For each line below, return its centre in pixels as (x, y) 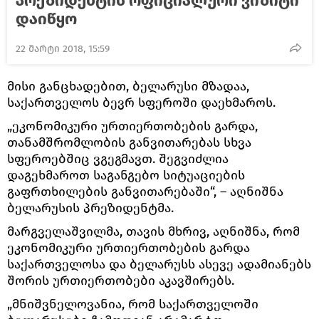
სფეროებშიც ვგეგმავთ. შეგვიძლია (118, 159)
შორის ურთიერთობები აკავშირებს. (121, 281)
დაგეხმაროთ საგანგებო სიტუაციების (126, 176)
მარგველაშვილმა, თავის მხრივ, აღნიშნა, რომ (153, 232)
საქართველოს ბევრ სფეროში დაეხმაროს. (141, 103)
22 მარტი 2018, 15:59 (63, 49)
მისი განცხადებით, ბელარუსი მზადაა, (128, 87)
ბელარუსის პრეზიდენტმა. (90, 208)
